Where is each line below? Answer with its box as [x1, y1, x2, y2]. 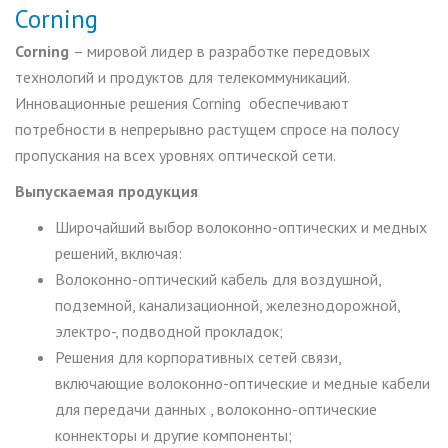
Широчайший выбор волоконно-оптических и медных [55, 216, 427, 237]
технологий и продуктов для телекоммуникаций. [15, 66, 349, 87]
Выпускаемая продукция [15, 180, 198, 201]
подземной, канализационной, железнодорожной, [55, 294, 400, 315]
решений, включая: [55, 242, 182, 263]
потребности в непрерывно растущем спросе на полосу [15, 118, 399, 139]
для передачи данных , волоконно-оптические [55, 398, 377, 419]
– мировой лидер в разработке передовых [73, 40, 370, 61]
